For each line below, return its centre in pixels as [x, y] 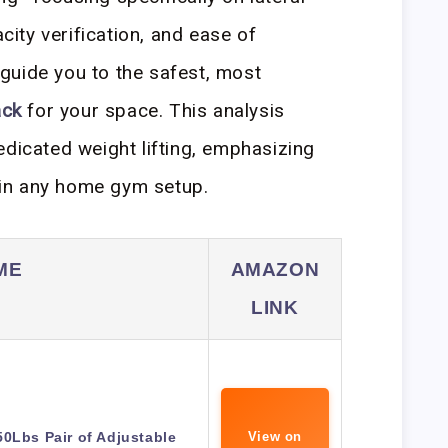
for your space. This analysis [153, 110]
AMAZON [275, 269]
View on [275, 436]
